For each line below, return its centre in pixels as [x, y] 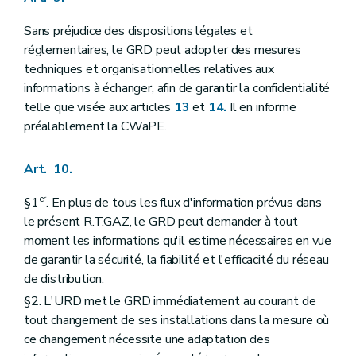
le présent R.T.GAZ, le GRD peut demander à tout [161, 222]
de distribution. [64, 279]
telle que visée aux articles [99, 108]
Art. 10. [48, 170]
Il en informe [263, 108]
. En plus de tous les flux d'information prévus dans [184, 203]
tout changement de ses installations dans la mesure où [177, 320]
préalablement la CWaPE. [95, 127]
